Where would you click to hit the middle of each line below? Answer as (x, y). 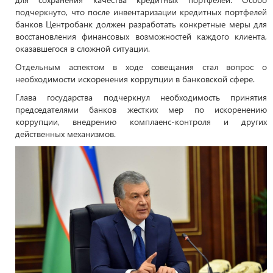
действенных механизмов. (66, 133)
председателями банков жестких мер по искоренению (141, 109)
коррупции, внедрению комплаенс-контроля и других (141, 121)
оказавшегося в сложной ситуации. (84, 48)
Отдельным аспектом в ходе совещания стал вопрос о (141, 66)
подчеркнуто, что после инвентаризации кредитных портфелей (141, 12)
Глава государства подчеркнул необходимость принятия (141, 97)
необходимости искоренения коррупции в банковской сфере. (135, 79)
